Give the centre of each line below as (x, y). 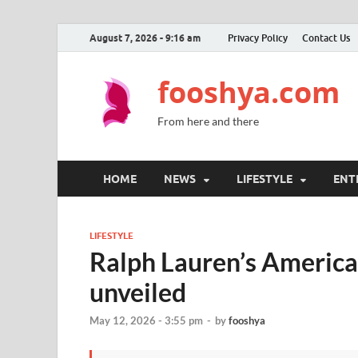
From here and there (208, 121)
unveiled (138, 292)
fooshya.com (249, 92)
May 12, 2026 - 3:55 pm (146, 321)
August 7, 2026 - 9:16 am (145, 38)
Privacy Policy (258, 38)
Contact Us (326, 38)
